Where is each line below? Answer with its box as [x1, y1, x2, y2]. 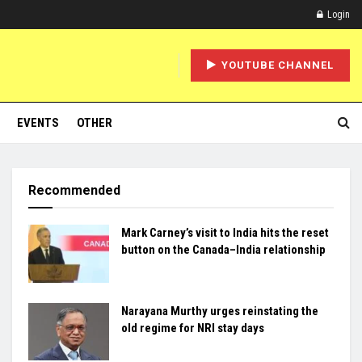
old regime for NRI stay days [121, 320, 264, 335]
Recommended [28, 183, 120, 198]
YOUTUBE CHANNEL [218, 59, 334, 71]
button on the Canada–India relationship [121, 242, 326, 257]
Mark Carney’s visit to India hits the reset [121, 225, 329, 240]
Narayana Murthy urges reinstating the [121, 303, 318, 318]
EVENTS [16, 116, 59, 130]
